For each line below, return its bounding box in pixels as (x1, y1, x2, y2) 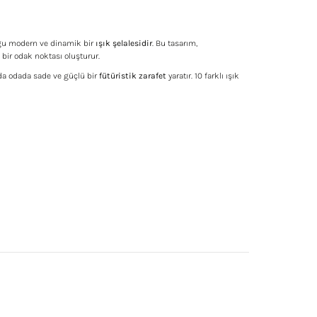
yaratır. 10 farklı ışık (166, 71, 239, 81)
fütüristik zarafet (99, 71, 166, 81)
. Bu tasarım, (152, 38, 197, 48)
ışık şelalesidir (96, 38, 152, 48)
